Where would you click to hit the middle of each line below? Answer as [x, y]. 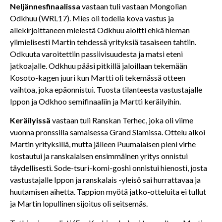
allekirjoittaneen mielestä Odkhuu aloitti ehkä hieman [100, 30]
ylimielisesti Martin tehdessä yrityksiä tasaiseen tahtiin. [103, 42]
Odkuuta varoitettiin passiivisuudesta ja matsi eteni [96, 54]
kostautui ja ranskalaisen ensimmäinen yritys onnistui [99, 156]
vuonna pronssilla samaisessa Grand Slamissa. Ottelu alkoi [108, 132]
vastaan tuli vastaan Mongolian [134, 6]
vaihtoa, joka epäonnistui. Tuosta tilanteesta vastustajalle [106, 89]
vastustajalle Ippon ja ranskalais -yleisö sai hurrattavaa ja [105, 180]
